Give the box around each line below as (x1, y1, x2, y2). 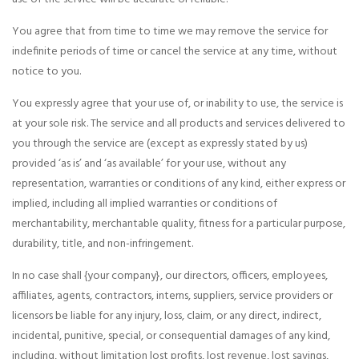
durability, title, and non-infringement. (12, 235, 193, 254)
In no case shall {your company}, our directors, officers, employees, (12, 267, 328, 286)
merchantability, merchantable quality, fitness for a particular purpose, (12, 215, 345, 234)
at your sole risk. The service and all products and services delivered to (12, 115, 345, 134)
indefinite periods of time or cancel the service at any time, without (12, 42, 337, 62)
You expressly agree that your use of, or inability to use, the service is (12, 95, 343, 114)
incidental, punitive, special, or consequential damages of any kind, (12, 327, 330, 346)
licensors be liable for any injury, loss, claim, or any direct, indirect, (12, 307, 321, 326)
